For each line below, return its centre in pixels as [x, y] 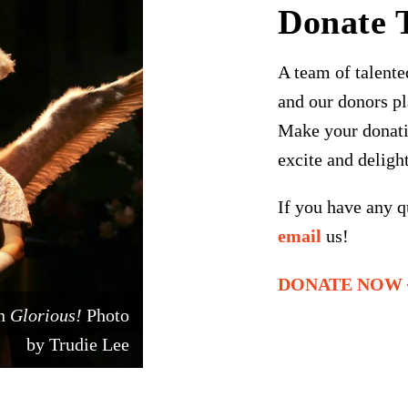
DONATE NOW [341, 284]
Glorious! [48, 315]
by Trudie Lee [77, 344]
